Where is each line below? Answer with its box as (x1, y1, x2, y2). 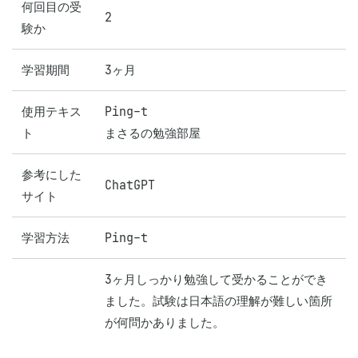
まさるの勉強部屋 (105, 125, 201, 141)
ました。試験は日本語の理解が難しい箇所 (105, 293, 332, 308)
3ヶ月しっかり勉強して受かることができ (105, 272, 328, 287)
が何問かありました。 (105, 315, 225, 330)
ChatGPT (105, 177, 155, 193)
